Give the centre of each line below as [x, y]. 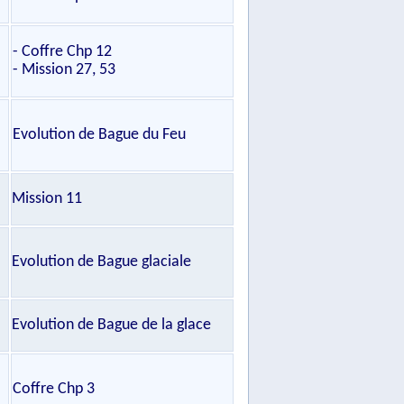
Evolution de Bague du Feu [99, 135]
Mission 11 [47, 199]
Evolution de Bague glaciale [101, 262]
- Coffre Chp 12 [62, 52]
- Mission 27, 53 [64, 70]
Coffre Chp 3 [54, 389]
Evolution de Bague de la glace [111, 325]
